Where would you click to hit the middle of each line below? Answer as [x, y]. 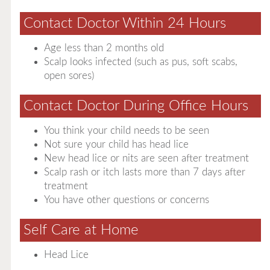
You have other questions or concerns [126, 200]
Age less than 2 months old [104, 48]
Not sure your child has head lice [116, 144]
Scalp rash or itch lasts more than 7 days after [144, 172]
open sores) [69, 76]
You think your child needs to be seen [126, 130]
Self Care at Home [81, 230]
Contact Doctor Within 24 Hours [124, 24]
